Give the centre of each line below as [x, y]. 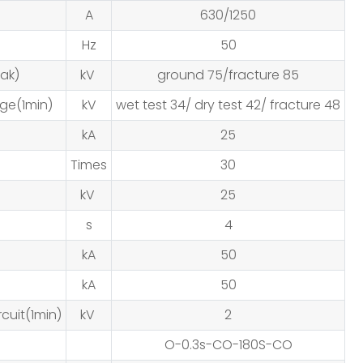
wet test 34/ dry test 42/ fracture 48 [228, 105]
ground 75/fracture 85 [228, 75]
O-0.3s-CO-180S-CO [228, 345]
